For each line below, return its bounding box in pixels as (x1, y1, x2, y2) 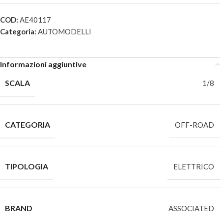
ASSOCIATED (168, 204, 214, 213)
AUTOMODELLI (38, 27, 91, 36)
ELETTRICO (173, 162, 214, 171)
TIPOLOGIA (5, 162, 48, 171)
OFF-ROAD (175, 120, 214, 129)
